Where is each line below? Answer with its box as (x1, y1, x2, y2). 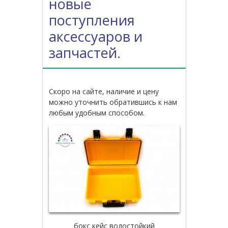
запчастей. (49, 43, 121, 62)
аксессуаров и (49, 26, 143, 46)
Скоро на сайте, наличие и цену (49, 86, 159, 96)
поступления (49, 10, 135, 30)
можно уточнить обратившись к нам (49, 97, 178, 107)
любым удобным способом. (49, 107, 145, 118)
